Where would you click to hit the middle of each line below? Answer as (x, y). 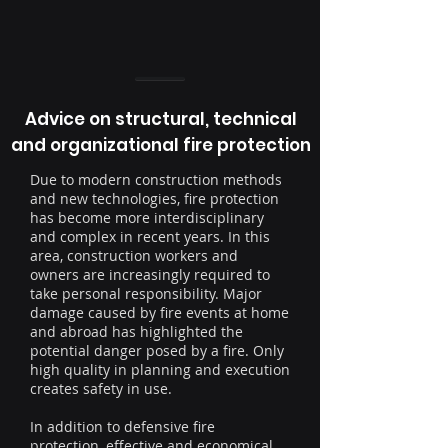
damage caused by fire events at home (159, 313)
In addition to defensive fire (122, 427)
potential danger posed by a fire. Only (157, 351)
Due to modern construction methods (156, 180)
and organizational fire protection (160, 145)
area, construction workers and (134, 256)
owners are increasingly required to (150, 275)
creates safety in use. (101, 389)
